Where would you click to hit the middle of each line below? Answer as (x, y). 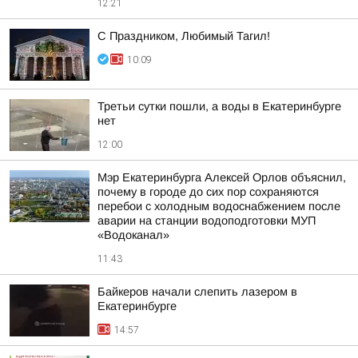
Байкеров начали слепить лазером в (197, 292)
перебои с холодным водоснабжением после (219, 206)
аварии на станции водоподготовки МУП (207, 221)
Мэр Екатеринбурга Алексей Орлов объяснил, (222, 177)
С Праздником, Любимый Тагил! (184, 36)
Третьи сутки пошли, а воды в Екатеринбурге (219, 106)
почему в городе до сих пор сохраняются (208, 192)
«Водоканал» (133, 235)
